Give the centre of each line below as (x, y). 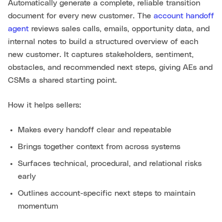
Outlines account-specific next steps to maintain (107, 193)
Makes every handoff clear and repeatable (95, 130)
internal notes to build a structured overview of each (103, 41)
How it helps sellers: (45, 105)
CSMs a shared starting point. (62, 80)
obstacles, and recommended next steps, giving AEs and (110, 67)
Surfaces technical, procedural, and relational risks (110, 163)
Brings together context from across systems (99, 146)
